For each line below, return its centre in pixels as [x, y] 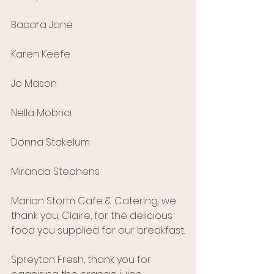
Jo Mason [34, 84]
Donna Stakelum [50, 143]
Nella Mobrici [41, 113]
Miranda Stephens [55, 172]
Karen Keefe [41, 54]
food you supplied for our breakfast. [98, 231]
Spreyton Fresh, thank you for [83, 260]
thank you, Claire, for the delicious [93, 216]
